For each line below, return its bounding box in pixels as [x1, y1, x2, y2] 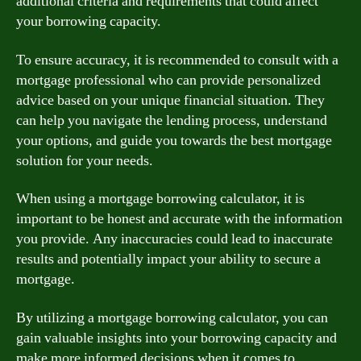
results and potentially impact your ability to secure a [16, 250, 321, 268]
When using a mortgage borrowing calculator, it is [16, 189, 305, 208]
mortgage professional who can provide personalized [16, 70, 321, 89]
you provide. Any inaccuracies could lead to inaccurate [16, 230, 333, 248]
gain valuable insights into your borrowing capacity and [16, 328, 337, 347]
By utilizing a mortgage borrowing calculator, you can [16, 308, 328, 327]
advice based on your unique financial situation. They [16, 90, 325, 110]
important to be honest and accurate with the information [16, 210, 342, 228]
